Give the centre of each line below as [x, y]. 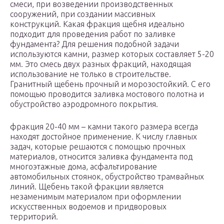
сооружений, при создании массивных [83, 14]
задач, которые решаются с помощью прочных [98, 147]
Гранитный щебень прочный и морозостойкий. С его [110, 84]
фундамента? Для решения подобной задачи [94, 44]
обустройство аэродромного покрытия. [84, 104]
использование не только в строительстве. [90, 74]
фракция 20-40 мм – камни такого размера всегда [104, 127]
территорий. [34, 217]
